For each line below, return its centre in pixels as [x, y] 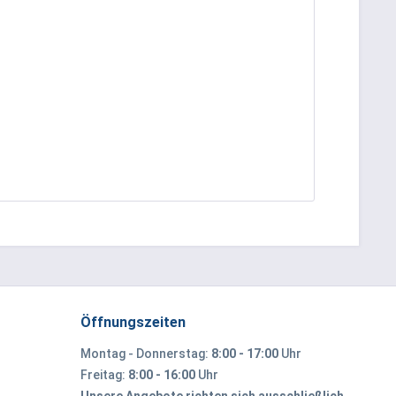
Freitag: [104, 375]
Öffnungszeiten [133, 322]
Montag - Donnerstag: [146, 354]
